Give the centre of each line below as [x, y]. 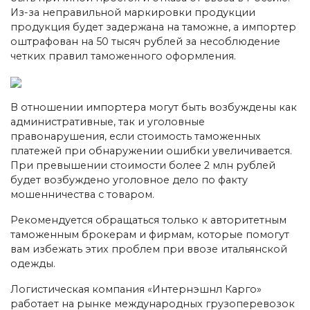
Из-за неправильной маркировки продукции [133, 12]
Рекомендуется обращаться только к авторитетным [148, 220]
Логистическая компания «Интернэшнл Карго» [136, 289]
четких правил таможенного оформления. [123, 56]
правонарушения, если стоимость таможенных [136, 136]
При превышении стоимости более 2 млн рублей [143, 165]
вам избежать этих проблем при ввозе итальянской [149, 249]
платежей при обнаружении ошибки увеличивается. [151, 151]
